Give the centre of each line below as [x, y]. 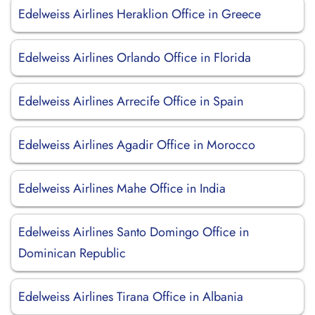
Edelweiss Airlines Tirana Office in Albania [131, 297]
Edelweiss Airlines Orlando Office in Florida [135, 58]
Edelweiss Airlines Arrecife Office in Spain [131, 101]
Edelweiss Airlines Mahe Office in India [122, 188]
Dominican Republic [72, 253]
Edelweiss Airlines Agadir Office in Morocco [137, 145]
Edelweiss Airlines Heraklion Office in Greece [140, 14]
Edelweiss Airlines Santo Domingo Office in [134, 232]
